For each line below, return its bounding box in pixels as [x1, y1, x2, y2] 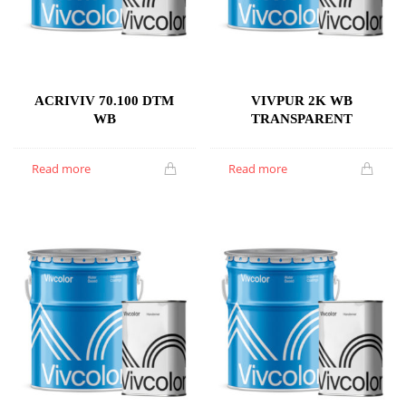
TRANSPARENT [250, 111, 353, 126]
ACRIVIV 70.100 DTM [34, 92, 175, 108]
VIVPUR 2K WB [250, 92, 353, 108]
